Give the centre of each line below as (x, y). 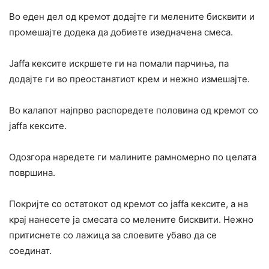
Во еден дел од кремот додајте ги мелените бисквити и (132, 17)
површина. (32, 173)
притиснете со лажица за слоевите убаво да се (113, 235)
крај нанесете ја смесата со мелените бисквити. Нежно (131, 220)
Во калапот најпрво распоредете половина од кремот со (134, 110)
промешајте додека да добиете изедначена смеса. (121, 32)
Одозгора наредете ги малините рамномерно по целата (133, 157)
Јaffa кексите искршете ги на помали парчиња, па (119, 64)
